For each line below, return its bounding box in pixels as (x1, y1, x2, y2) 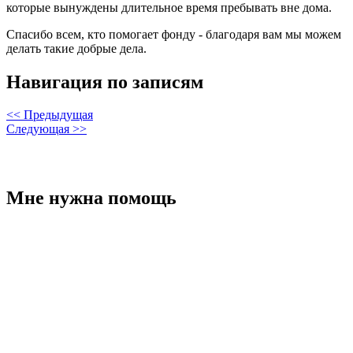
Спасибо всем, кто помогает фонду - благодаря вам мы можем (6, 27, 341, 41)
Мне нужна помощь (6, 187, 176, 208)
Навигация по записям (6, 71, 203, 92)
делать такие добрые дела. (6, 41, 147, 55)
